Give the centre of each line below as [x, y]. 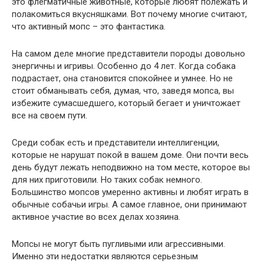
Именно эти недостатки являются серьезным [105, 256]
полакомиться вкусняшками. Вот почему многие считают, [129, 14]
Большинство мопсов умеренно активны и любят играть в [130, 192]
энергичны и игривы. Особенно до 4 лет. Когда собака [124, 66]
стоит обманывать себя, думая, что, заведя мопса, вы [123, 90]
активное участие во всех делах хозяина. [96, 217]
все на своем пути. [49, 115]
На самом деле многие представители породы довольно [128, 53]
